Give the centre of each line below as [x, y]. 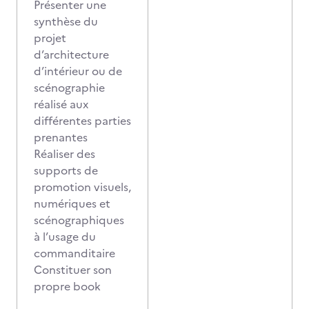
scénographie [69, 88]
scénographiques [79, 220]
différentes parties [82, 121]
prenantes [61, 137]
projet [50, 38]
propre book [69, 286]
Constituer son [73, 270]
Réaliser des [64, 154]
